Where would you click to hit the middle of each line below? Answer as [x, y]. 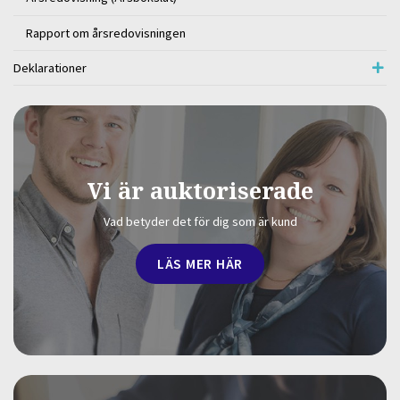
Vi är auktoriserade [200, 191]
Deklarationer [50, 67]
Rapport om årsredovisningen [106, 33]
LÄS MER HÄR [200, 263]
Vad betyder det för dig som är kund [200, 222]
